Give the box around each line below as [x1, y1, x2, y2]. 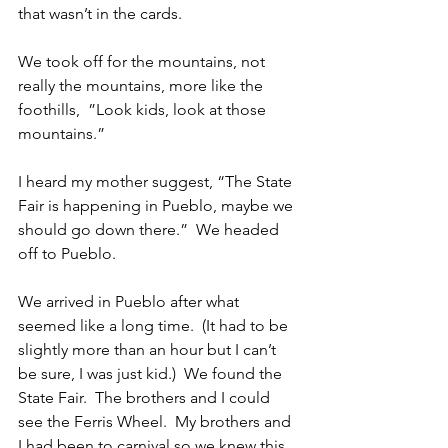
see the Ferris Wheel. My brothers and [18, 412, 295, 432]
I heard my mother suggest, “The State [18, 172, 296, 192]
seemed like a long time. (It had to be [18, 316, 292, 336]
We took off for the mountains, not [18, 52, 269, 72]
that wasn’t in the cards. [18, 4, 182, 24]
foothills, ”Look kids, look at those [18, 100, 270, 120]
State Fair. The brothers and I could [18, 388, 274, 408]
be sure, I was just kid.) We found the [18, 364, 286, 384]
